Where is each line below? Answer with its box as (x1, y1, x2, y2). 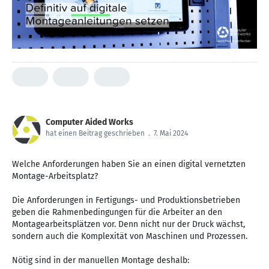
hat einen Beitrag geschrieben (46, 128, 145, 138)
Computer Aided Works (46, 116, 133, 127)
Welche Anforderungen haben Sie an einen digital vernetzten (12, 159, 246, 169)
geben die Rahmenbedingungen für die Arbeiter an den (12, 207, 222, 217)
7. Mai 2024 (154, 128, 188, 138)
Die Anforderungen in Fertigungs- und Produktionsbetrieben (12, 195, 240, 205)
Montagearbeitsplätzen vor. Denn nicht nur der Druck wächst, (12, 219, 245, 229)
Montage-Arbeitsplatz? (12, 171, 98, 181)
